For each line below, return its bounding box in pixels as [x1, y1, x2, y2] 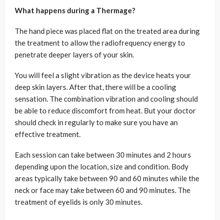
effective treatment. [15, 130, 81, 139]
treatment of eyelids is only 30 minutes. [15, 197, 142, 207]
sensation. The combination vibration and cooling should [15, 94, 198, 104]
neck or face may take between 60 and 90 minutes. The [15, 186, 191, 195]
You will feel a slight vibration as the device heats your [15, 71, 191, 80]
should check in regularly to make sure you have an [15, 118, 178, 127]
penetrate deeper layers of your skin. [15, 50, 134, 59]
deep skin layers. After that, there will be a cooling [15, 82, 176, 92]
